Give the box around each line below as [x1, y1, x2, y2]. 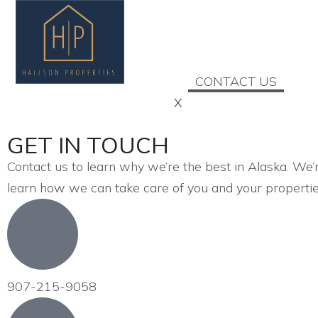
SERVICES [194, 52, 256, 68]
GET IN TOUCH [7, 130, 169, 159]
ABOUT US [194, 31, 261, 47]
